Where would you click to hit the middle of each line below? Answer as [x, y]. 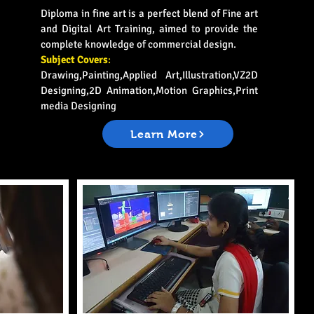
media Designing [79, 106]
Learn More [164, 134]
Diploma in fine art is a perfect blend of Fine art [150, 13]
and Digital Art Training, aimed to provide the [150, 29]
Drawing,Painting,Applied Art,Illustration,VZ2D [150, 75]
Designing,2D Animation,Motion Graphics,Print [150, 90]
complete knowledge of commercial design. [139, 44]
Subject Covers [75, 60]
